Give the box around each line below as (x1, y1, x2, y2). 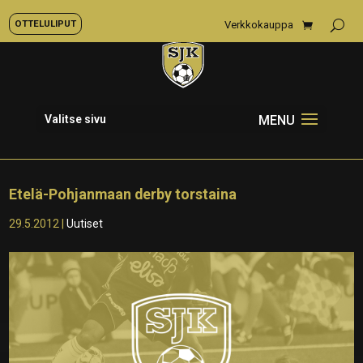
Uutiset (66, 217, 104, 230)
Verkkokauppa (224, 19, 293, 31)
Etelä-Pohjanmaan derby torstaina (9, 186, 237, 203)
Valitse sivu (44, 113, 106, 126)
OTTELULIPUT (15, 18, 76, 29)
